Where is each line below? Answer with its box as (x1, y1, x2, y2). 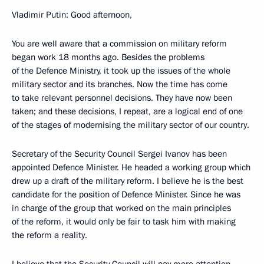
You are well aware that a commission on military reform (12, 38, 227, 49)
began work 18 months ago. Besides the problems (12, 51, 204, 63)
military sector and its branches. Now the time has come (12, 78, 227, 90)
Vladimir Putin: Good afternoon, (12, 9, 132, 21)
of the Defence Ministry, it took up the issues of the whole (12, 65, 230, 77)
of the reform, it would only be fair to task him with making (12, 216, 236, 227)
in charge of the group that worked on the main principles (12, 202, 231, 214)
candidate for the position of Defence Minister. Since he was (12, 189, 240, 200)
